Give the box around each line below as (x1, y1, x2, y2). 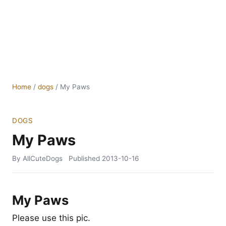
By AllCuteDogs (12, 154, 63, 162)
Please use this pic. (12, 213, 90, 223)
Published (69, 154, 102, 162)
